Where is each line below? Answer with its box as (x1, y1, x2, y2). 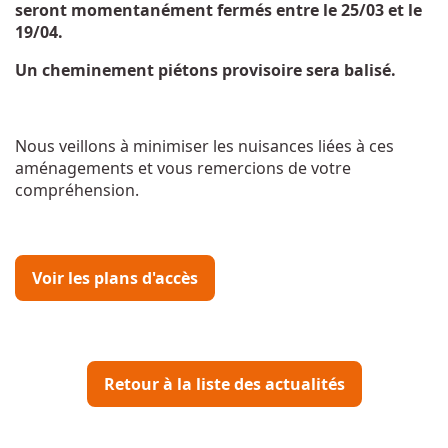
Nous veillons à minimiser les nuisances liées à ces (15, 135, 394, 157)
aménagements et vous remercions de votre (15, 157, 351, 179)
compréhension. (15, 179, 139, 201)
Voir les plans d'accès (32, 267, 198, 289)
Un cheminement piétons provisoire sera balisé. (15, 59, 396, 81)
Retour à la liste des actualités (103, 373, 345, 395)
